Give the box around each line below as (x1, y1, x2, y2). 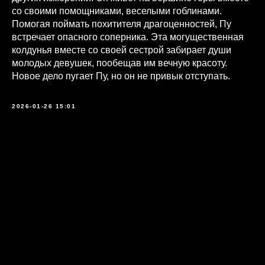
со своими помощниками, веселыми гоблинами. (12, 6, 222, 17)
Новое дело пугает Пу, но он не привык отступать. (12, 71, 230, 82)
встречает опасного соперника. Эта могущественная (12, 32, 244, 43)
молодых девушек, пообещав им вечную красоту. (12, 58, 227, 69)
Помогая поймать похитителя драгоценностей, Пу (12, 19, 231, 30)
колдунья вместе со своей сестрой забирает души (12, 45, 231, 56)
